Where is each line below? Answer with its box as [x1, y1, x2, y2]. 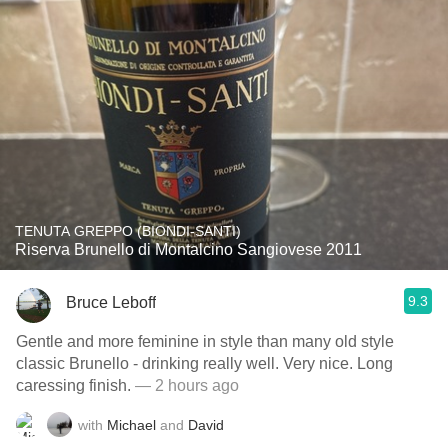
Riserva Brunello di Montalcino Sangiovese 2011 [15, 241, 362, 258]
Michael [107, 416, 156, 433]
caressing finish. [16, 377, 135, 394]
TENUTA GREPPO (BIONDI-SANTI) [15, 223, 241, 239]
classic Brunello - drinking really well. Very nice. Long [16, 355, 393, 372]
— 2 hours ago [135, 377, 239, 394]
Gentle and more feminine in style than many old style [16, 333, 138, 350]
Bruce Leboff [66, 293, 156, 311]
